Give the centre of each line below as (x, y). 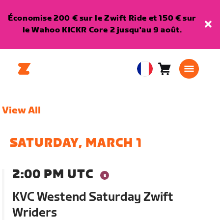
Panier (177, 74)
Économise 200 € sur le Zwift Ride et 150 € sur (102, 18)
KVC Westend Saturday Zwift (93, 197)
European (156, 75)
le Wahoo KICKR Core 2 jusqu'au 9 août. (102, 30)
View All (22, 110)
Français (152, 99)
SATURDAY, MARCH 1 (76, 143)
